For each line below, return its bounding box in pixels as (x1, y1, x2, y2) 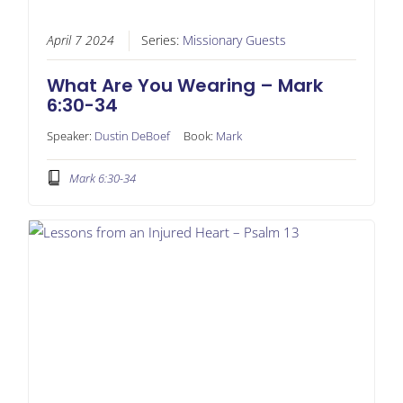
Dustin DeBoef (94, 127, 170, 144)
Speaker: (46, 127, 94, 144)
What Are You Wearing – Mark (46, 72, 323, 98)
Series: (140, 31, 183, 49)
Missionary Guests (182, 31, 286, 49)
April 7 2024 (46, 31, 114, 49)
